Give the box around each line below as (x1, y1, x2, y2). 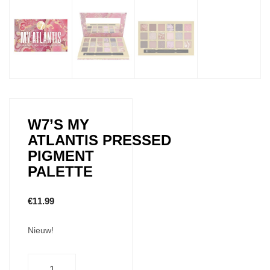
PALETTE (28, 163, 93, 180)
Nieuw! (28, 225, 54, 236)
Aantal (27, 254, 55, 265)
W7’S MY (28, 116, 89, 133)
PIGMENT (28, 148, 94, 165)
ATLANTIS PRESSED (28, 132, 171, 149)
